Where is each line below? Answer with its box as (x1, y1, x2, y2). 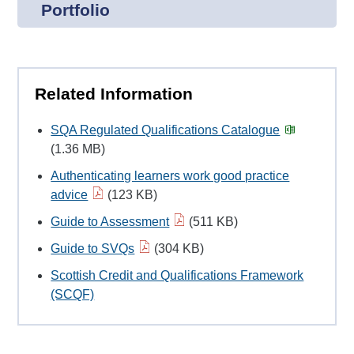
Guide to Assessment (51, 215, 170, 229)
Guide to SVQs (51, 242, 135, 256)
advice (51, 188, 88, 202)
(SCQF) (51, 288, 95, 302)
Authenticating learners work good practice (51, 169, 290, 183)
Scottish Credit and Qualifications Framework (51, 269, 304, 283)
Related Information (35, 84, 194, 103)
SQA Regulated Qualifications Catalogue (51, 123, 281, 137)
